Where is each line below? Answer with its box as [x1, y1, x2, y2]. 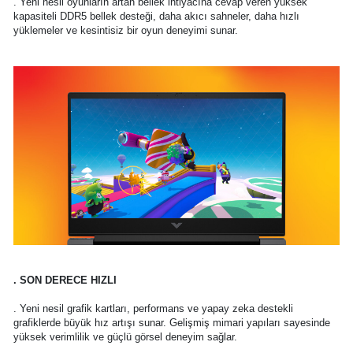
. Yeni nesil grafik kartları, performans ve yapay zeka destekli [13, 302, 293, 314]
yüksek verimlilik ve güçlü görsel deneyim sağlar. [13, 330, 237, 343]
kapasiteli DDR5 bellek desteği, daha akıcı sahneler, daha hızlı [13, 10, 299, 23]
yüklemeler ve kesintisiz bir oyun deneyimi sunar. [13, 24, 238, 37]
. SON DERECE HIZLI [13, 273, 117, 286]
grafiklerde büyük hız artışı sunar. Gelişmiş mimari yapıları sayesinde [13, 316, 330, 329]
